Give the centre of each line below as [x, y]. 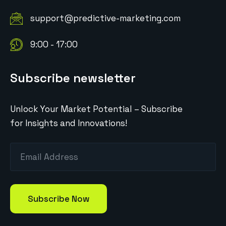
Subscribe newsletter [73, 78]
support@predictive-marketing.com [105, 18]
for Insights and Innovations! [69, 123]
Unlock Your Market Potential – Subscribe [96, 109]
